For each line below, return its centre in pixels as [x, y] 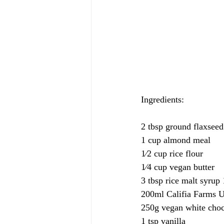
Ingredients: [164, 99]
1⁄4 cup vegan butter [178, 167]
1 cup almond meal [176, 140]
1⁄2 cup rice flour [172, 153]
